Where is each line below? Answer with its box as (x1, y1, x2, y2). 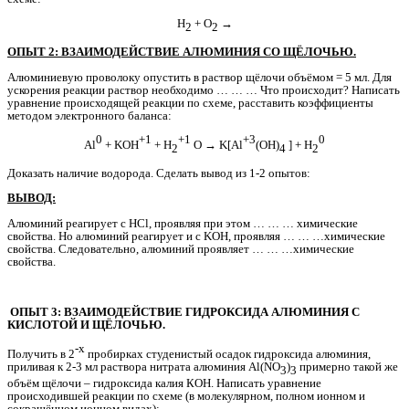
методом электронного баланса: (7, 108, 172, 122)
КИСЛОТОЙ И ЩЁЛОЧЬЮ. (7, 317, 165, 331)
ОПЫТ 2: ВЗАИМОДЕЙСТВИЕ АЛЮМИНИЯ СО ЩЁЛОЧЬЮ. (7, 45, 356, 59)
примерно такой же (297, 360, 398, 374)
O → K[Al (191, 137, 243, 152)
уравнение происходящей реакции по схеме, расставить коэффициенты (7, 95, 373, 110)
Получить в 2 (7, 347, 75, 362)
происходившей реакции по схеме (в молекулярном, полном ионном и (7, 389, 365, 404)
